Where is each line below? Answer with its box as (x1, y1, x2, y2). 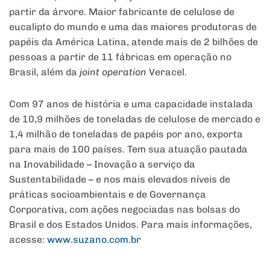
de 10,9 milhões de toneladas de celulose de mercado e (9, 113, 260, 125)
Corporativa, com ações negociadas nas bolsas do (9, 204, 240, 216)
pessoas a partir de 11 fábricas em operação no (9, 51, 231, 63)
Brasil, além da (9, 66, 80, 78)
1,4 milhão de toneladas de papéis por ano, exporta (9, 128, 243, 140)
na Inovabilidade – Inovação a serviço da (9, 159, 195, 171)
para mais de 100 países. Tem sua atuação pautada (9, 143, 248, 155)
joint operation (80, 66, 146, 78)
